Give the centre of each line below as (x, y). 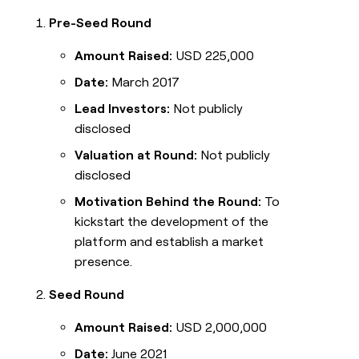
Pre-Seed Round (101, 23)
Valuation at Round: (136, 155)
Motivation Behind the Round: (168, 202)
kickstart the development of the (172, 222)
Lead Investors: (123, 109)
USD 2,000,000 (220, 328)
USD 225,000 (214, 56)
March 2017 (144, 83)
